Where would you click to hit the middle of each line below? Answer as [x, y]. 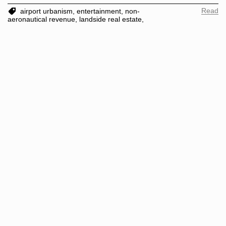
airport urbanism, [48, 11]
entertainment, [101, 11]
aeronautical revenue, [43, 19]
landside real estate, [111, 19]
